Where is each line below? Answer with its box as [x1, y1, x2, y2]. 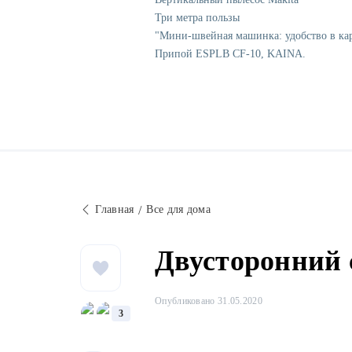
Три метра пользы [155, 12, 240, 24]
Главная [95, 203, 134, 216]
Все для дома [146, 203, 211, 216]
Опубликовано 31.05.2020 [155, 295, 262, 307]
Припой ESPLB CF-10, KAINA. [155, 48, 306, 60]
